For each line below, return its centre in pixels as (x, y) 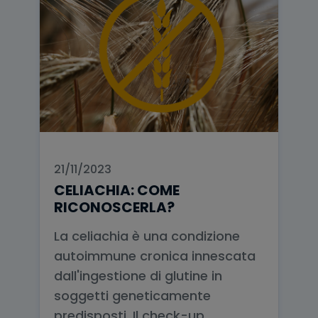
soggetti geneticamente (132, 296)
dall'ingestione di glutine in (138, 276)
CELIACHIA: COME (117, 190)
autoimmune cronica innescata (155, 256)
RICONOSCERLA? (114, 207)
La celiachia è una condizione (147, 236)
